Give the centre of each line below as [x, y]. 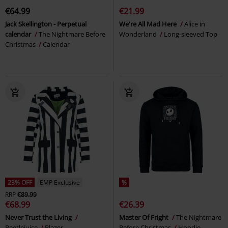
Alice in [195, 24]
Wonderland [139, 34]
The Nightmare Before [72, 34]
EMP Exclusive [60, 183]
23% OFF [20, 183]
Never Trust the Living [39, 218]
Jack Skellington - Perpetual [46, 24]
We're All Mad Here [149, 24]
